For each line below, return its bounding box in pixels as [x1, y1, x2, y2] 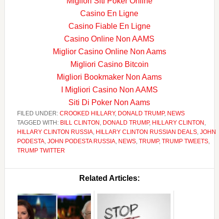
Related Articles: [79, 174, 140, 182]
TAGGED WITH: [17, 119, 60, 126]
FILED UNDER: [17, 109, 60, 117]
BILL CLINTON [60, 119, 100, 126]
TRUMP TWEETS [161, 137, 208, 145]
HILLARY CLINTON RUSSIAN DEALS [95, 128, 197, 135]
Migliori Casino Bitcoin [70, 60, 149, 68]
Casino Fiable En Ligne [68, 22, 151, 30]
